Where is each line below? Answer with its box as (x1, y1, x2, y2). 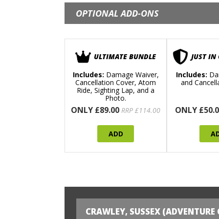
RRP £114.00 (121, 106, 160, 115)
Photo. (105, 93, 126, 103)
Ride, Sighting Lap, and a (77, 86, 154, 95)
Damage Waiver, (104, 70, 159, 80)
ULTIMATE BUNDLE (94, 52, 156, 62)
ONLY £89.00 (71, 105, 119, 116)
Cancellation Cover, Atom (75, 78, 156, 88)
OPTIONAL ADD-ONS (76, 7, 159, 20)
